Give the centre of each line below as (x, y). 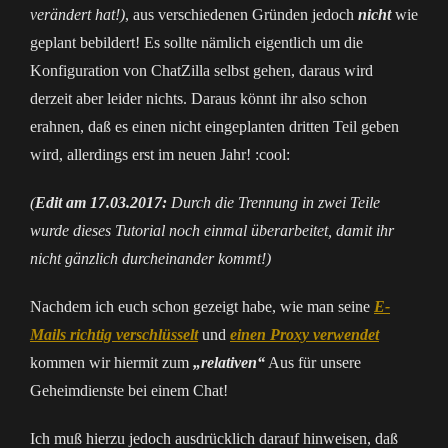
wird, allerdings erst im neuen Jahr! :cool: (160, 154)
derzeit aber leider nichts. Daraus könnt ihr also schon (198, 98)
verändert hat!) (77, 14)
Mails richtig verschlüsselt (114, 334)
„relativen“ (229, 362)
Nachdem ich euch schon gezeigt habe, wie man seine (202, 306)
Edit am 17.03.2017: (101, 202)
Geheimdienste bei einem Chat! (129, 390)
